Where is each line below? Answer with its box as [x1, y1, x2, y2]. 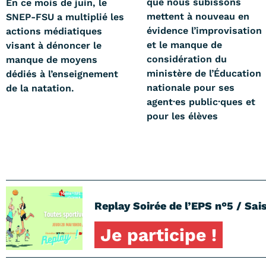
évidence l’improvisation [146, 24, 262, 36]
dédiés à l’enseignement [6, 68, 118, 80]
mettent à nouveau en [146, 10, 249, 22]
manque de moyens [6, 53, 97, 65]
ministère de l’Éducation [146, 67, 261, 79]
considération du [146, 53, 227, 65]
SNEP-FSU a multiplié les [6, 11, 124, 23]
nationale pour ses [146, 81, 235, 93]
